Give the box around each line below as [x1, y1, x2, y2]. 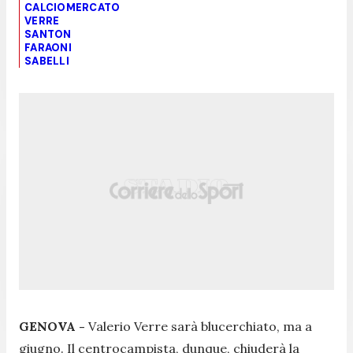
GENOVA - [19, 318, 88, 334]
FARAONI [24, 40, 72, 54]
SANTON [24, 27, 72, 41]
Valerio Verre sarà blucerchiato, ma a [88, 318, 312, 334]
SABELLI [24, 54, 69, 68]
